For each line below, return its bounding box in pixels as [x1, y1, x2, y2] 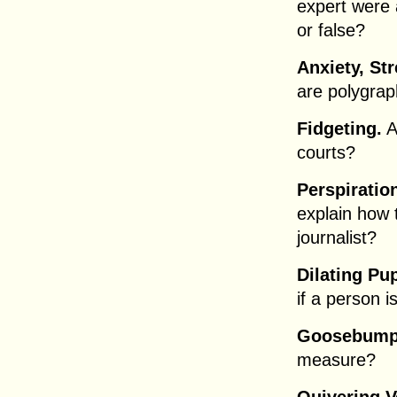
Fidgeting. [297, 119, 382, 138]
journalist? [297, 228, 377, 247]
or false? [297, 20, 365, 40]
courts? [297, 143, 355, 162]
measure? [297, 350, 376, 370]
